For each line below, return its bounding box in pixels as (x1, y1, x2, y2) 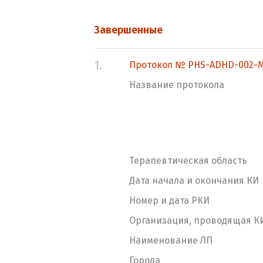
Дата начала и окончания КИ (129, 175, 259, 186)
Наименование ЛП (129, 235, 213, 246)
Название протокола (129, 79, 224, 90)
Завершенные (94, 23, 163, 36)
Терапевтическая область (129, 155, 247, 166)
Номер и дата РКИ (129, 195, 210, 206)
